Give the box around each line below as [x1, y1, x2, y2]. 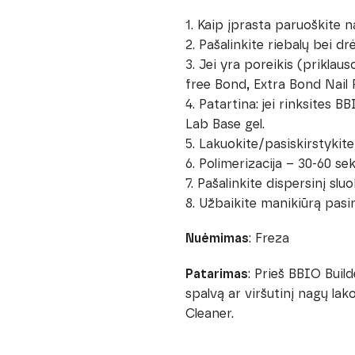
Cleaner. [185, 305, 238, 321]
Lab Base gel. [185, 116, 265, 132]
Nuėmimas [185, 231, 249, 246]
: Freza [248, 231, 289, 246]
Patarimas [185, 265, 248, 281]
